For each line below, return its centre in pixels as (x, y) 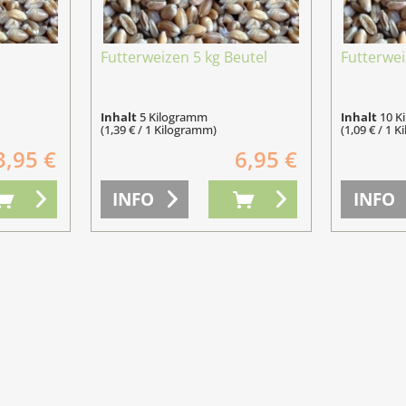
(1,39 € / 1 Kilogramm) (158, 129)
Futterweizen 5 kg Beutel (184, 57)
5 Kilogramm (173, 116)
